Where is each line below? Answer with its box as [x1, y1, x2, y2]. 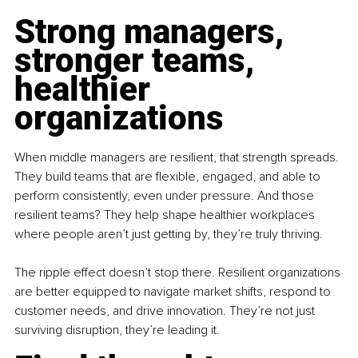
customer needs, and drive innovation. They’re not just [14, 303, 318, 320]
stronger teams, [14, 41, 262, 81]
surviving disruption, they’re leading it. [14, 322, 220, 339]
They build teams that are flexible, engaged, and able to [14, 169, 324, 185]
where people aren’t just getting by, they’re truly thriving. [14, 226, 323, 243]
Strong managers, [14, 12, 292, 52]
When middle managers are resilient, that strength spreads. [14, 149, 342, 166]
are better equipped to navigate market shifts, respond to [14, 284, 334, 300]
